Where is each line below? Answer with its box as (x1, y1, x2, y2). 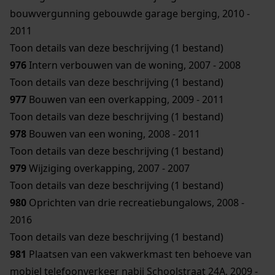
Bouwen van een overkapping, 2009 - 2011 (26, 92, 224, 106)
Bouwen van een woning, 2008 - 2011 (26, 126, 200, 141)
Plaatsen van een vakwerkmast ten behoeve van (26, 247, 252, 261)
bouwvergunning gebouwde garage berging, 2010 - (10, 6, 250, 20)
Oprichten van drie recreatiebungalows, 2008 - (26, 195, 244, 209)
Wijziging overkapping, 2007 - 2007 (26, 161, 190, 175)
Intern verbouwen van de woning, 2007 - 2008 (26, 58, 241, 72)
